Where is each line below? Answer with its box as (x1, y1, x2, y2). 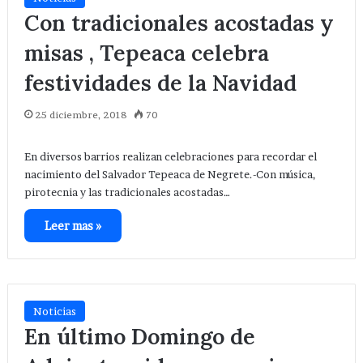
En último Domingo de (23, 322, 255, 351)
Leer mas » (44, 219, 101, 233)
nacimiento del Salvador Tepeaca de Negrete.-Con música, (23, 168, 316, 181)
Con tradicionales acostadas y (23, 9, 334, 37)
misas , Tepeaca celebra (23, 39, 269, 67)
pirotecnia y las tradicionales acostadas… (23, 186, 230, 199)
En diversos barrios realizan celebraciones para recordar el (23, 150, 317, 164)
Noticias (32, 305, 76, 318)
